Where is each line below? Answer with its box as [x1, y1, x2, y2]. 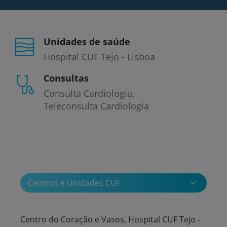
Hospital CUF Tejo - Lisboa [44, 50, 155, 63]
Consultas [44, 71, 89, 84]
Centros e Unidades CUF [28, 177, 121, 188]
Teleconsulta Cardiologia [44, 99, 149, 112]
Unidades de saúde [44, 35, 130, 48]
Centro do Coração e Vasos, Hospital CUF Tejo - [20, 213, 200, 225]
